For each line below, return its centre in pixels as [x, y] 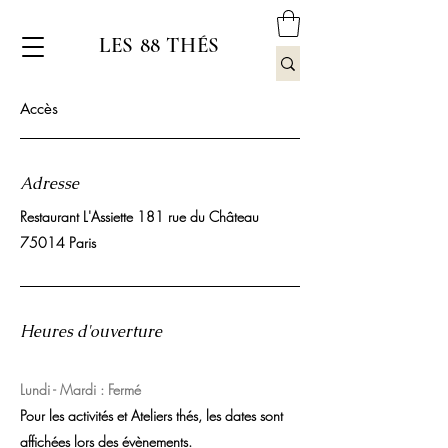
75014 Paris [58, 243]
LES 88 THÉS [159, 46]
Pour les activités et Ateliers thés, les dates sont [151, 416]
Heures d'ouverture [91, 332]
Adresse [49, 184]
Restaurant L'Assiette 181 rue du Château [139, 217]
